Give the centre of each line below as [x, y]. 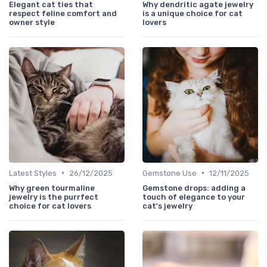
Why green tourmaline [52, 188]
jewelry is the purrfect [54, 197]
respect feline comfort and [63, 13]
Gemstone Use [170, 173]
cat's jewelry [167, 206]
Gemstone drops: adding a [194, 188]
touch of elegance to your [194, 197]
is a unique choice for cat [193, 13]
